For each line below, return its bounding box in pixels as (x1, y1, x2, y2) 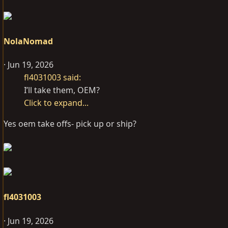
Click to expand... (24, 97, 89, 109)
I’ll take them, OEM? (24, 84, 100, 96)
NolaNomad (4, 35, 53, 47)
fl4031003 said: (24, 72, 81, 83)
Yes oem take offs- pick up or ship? (4, 118, 136, 130)
